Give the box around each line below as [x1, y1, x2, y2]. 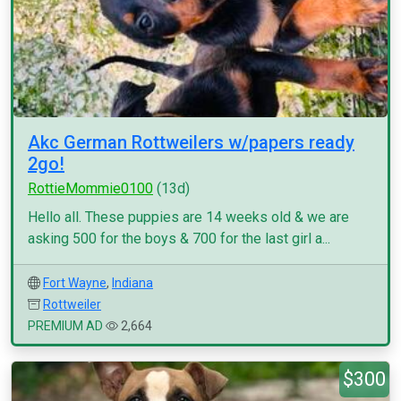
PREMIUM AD [28, 319, 103, 333]
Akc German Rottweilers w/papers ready [28, 132, 354, 153]
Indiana [112, 276, 153, 290]
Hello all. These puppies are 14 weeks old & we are [28, 209, 349, 226]
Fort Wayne [43, 276, 107, 290]
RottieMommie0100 [28, 180, 153, 197]
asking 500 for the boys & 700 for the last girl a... [28, 230, 330, 247]
